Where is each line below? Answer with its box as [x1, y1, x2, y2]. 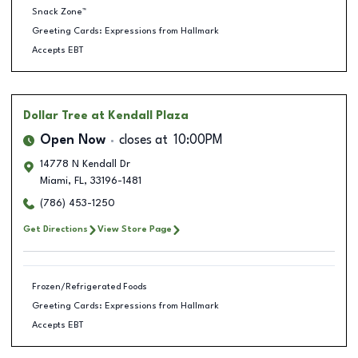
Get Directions [23, 225, 88, 234]
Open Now [40, 134, 105, 147]
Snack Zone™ [31, 6, 86, 17]
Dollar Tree [23, 110, 88, 121]
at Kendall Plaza [91, 110, 189, 121]
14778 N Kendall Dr [40, 159, 130, 169]
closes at [119, 134, 168, 147]
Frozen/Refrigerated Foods [31, 281, 147, 292]
